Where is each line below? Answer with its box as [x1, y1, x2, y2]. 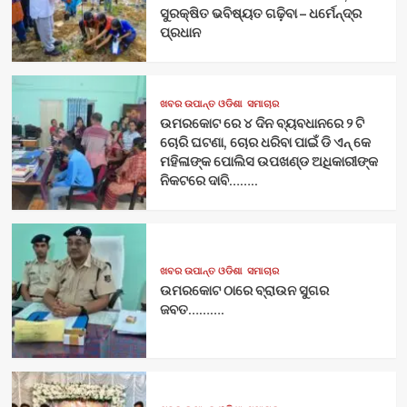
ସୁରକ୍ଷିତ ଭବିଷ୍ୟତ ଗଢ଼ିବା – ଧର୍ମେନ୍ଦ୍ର [159, 4, 362, 24]
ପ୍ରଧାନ [159, 23, 201, 43]
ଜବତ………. [159, 300, 227, 320]
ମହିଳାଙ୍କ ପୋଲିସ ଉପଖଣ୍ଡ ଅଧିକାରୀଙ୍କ [159, 152, 378, 172]
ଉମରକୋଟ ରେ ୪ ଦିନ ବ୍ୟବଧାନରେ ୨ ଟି [159, 114, 364, 134]
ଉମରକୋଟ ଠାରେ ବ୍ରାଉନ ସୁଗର [159, 281, 329, 301]
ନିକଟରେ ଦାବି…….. [159, 171, 258, 191]
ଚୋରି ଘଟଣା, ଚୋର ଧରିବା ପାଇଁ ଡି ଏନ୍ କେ [159, 133, 371, 153]
